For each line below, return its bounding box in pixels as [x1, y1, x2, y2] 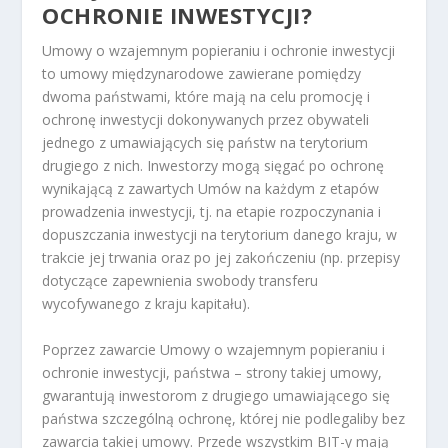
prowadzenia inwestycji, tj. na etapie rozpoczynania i [42, 202, 382, 222]
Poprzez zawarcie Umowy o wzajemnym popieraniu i [42, 339, 386, 359]
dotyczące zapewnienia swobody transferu [42, 271, 319, 291]
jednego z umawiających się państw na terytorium [42, 133, 369, 153]
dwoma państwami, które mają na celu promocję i [42, 87, 371, 107]
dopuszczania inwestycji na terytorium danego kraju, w [42, 225, 398, 245]
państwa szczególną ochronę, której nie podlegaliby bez [42, 408, 406, 428]
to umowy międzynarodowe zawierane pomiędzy [42, 64, 362, 84]
